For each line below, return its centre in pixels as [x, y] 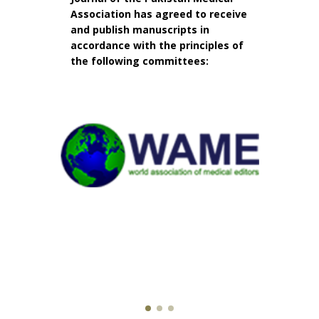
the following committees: [140, 61]
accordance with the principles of [157, 45]
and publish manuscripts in [140, 30]
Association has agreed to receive [159, 14]
